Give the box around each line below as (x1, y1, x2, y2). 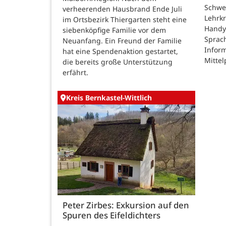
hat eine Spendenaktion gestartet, (63, 46, 178, 56)
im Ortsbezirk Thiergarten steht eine (63, 14, 187, 24)
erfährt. (63, 67, 88, 77)
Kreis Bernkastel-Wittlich (66, 93, 152, 103)
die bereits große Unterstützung (63, 56, 173, 67)
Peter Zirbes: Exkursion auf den (63, 199, 189, 211)
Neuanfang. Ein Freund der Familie (63, 35, 182, 45)
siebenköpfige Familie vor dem (63, 25, 166, 35)
